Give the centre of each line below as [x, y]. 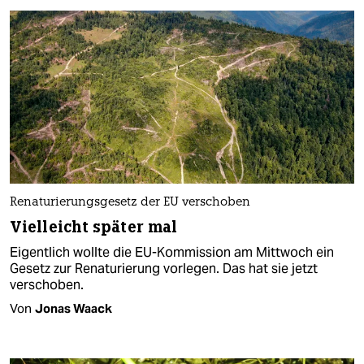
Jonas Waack [74, 308]
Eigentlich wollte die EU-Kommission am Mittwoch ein [172, 252]
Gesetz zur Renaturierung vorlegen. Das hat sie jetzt [164, 268]
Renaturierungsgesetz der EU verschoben [130, 202]
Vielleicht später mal [94, 227]
